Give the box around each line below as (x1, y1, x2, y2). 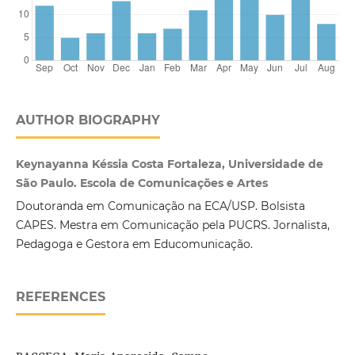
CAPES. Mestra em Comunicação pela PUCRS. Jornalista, (15, 218, 330, 233)
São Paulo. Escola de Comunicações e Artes (15, 176, 268, 191)
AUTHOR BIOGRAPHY (15, 113, 160, 128)
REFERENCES (15, 289, 105, 305)
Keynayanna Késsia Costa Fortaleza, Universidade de (15, 157, 323, 172)
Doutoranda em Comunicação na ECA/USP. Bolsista (15, 199, 305, 214)
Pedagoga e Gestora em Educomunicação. (15, 237, 253, 252)
